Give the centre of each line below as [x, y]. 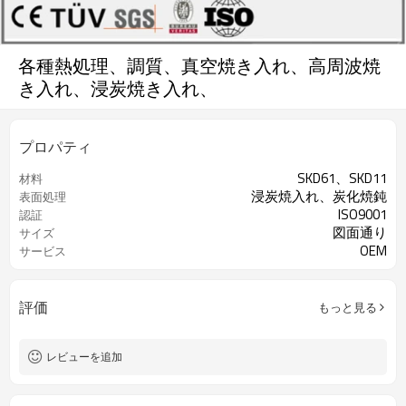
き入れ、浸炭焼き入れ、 [118, 88]
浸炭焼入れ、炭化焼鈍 [319, 196]
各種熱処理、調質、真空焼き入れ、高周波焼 [199, 66]
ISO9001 [362, 214]
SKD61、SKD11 [342, 178]
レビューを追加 [84, 357]
